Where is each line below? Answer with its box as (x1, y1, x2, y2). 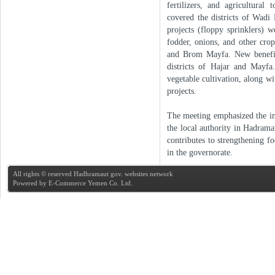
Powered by (13, 179, 47, 187)
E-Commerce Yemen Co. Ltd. (47, 179, 133, 187)
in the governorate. (167, 147, 233, 157)
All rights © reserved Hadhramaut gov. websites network (13, 170, 173, 177)
